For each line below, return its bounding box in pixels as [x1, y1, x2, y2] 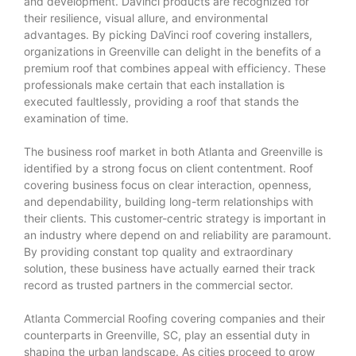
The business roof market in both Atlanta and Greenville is [24, 144, 323, 158]
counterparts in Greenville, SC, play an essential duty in [24, 327, 310, 342]
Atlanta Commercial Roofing [24, 311, 168, 325]
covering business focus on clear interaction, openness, [24, 177, 311, 192]
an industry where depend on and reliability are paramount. [24, 227, 331, 242]
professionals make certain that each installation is [24, 77, 284, 91]
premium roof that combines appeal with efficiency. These [24, 60, 326, 75]
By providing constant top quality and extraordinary [24, 244, 293, 258]
